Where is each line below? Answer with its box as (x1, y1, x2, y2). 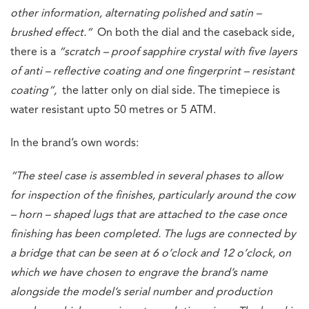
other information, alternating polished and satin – (10, 8, 261, 19)
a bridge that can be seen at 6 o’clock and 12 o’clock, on (10, 248, 291, 259)
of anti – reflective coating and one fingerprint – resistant (10, 66, 295, 77)
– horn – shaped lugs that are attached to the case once (10, 209, 287, 221)
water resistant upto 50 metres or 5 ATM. (10, 104, 216, 116)
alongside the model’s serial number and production (10, 286, 272, 298)
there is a (10, 46, 59, 58)
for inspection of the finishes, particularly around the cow (10, 190, 295, 201)
